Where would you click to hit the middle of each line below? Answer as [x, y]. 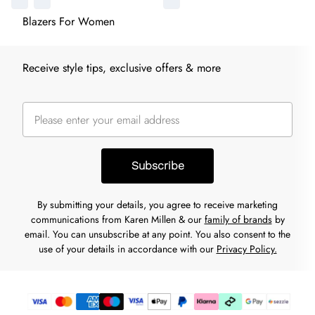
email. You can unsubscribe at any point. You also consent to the [157, 234]
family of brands [238, 219]
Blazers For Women [69, 21]
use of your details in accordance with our [127, 249]
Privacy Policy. [246, 249]
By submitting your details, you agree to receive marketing [157, 205]
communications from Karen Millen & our [117, 219]
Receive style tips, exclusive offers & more [122, 68]
